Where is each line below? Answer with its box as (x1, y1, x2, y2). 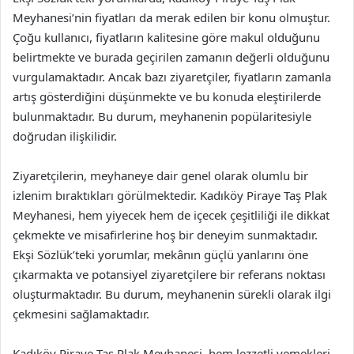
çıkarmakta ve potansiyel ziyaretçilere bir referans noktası (13, 265, 326, 282)
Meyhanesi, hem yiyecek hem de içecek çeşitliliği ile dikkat (13, 206, 330, 223)
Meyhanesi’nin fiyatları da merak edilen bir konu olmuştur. (13, 9, 330, 25)
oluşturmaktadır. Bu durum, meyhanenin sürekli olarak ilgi (13, 285, 331, 302)
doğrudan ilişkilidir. (13, 127, 117, 144)
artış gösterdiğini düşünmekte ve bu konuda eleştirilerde (13, 88, 321, 104)
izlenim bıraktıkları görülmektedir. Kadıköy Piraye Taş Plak (13, 186, 327, 203)
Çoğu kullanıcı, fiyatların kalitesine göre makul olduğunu (13, 28, 320, 45)
